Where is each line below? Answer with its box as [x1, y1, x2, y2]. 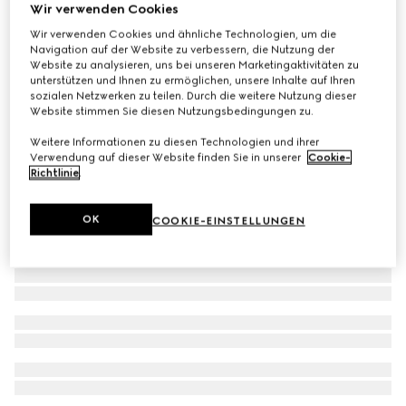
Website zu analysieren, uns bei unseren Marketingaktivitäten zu [30, 58, 360, 72]
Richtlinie [30, 166, 80, 179]
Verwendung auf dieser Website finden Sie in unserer [30, 150, 304, 164]
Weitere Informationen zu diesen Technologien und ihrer [30, 135, 320, 149]
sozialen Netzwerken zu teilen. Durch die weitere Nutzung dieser [30, 89, 357, 102]
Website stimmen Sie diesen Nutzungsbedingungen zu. [30, 104, 314, 118]
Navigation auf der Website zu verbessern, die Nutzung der [30, 43, 335, 56]
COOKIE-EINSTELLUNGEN [152, 214, 305, 227]
